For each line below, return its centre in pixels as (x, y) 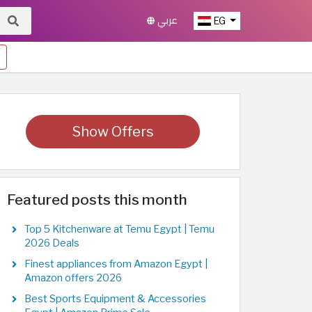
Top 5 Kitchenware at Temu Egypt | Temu (119, 229)
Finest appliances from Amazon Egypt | (116, 264)
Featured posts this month (97, 200)
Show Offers (113, 132)
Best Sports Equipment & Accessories (115, 299)
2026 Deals (52, 243)
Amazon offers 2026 (73, 278)
